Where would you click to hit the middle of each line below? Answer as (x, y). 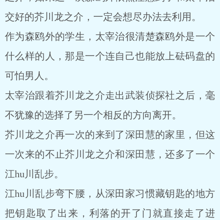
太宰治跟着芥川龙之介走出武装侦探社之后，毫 (110, 95)
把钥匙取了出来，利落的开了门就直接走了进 (110, 213)
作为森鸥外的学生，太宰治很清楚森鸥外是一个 (110, 36)
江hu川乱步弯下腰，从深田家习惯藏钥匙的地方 (110, 193)
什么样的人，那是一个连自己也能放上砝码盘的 (110, 56)
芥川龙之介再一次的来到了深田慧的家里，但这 (110, 135)
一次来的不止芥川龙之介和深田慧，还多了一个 (110, 154)
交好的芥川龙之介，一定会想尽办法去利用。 (103, 17)
